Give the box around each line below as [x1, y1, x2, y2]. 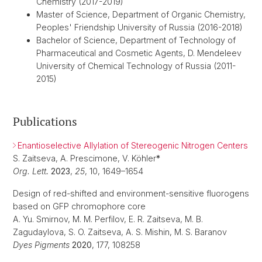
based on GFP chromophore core [13, 201, 146, 212]
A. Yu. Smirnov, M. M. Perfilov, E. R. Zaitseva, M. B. [13, 214, 203, 225]
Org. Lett [13, 166, 46, 177]
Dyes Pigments [13, 240, 70, 250]
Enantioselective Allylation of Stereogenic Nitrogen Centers [18, 140, 248, 151]
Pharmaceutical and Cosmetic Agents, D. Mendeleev [36, 48, 242, 58]
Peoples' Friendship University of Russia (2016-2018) [36, 22, 243, 33]
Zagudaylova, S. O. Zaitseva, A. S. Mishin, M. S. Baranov [13, 227, 227, 237]
